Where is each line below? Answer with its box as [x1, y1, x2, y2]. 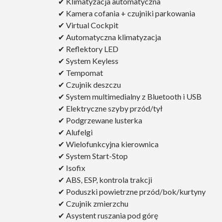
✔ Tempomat [58, 68, 103, 78]
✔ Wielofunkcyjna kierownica [58, 139, 159, 149]
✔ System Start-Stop [58, 151, 128, 161]
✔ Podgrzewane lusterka [58, 115, 142, 125]
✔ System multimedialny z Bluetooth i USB [58, 92, 202, 102]
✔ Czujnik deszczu [58, 80, 121, 90]
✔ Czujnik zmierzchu [58, 199, 128, 209]
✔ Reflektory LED [58, 44, 118, 54]
